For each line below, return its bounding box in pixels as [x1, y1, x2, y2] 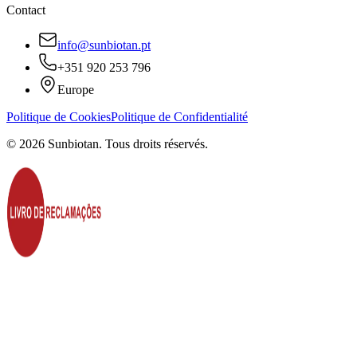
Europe [57, 83, 94, 96]
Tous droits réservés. [105, 137, 208, 151]
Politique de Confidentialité [111, 110, 248, 124]
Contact [6, 3, 45, 17]
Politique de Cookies [6, 110, 111, 124]
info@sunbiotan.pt [57, 38, 151, 52]
